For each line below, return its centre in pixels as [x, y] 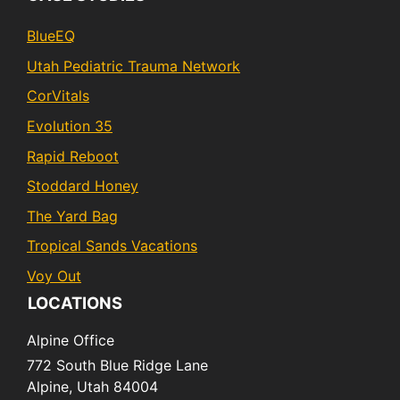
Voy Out [54, 276]
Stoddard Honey [83, 186]
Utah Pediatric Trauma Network [133, 66]
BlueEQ [51, 36]
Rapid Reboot [73, 156]
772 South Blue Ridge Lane [117, 365]
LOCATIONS [75, 302]
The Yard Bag [72, 216]
